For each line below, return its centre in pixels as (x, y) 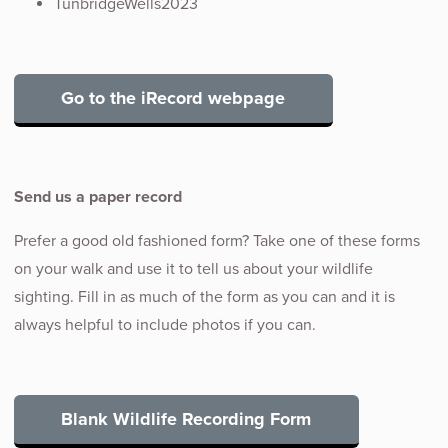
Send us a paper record (98, 196)
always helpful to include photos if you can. (165, 324)
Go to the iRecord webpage (173, 98)
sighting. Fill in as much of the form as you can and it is (204, 296)
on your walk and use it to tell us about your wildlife (193, 268)
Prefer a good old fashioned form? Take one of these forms (217, 240)
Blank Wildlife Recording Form (186, 419)
